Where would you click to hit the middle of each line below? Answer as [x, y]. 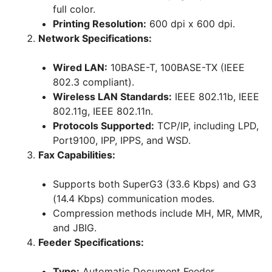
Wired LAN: [80, 68]
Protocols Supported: [104, 126]
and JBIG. [75, 228]
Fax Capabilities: [77, 155]
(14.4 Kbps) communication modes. [134, 199]
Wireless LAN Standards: [112, 97]
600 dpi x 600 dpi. [191, 24]
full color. [74, 9]
